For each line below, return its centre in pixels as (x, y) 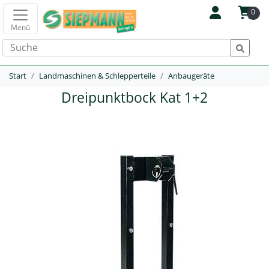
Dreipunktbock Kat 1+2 (134, 97)
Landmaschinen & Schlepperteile (97, 76)
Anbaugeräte (191, 76)
